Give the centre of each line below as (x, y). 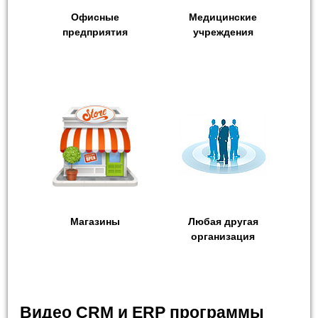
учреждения (223, 32)
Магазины (95, 222)
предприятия (95, 32)
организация (223, 237)
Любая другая (223, 222)
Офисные (95, 17)
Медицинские (223, 17)
